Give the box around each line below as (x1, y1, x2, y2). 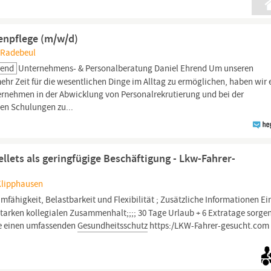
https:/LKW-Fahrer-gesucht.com (148, 220, 270, 232)
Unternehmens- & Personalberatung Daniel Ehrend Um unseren (18, 62, 254, 74)
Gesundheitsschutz (77, 220, 148, 232)
